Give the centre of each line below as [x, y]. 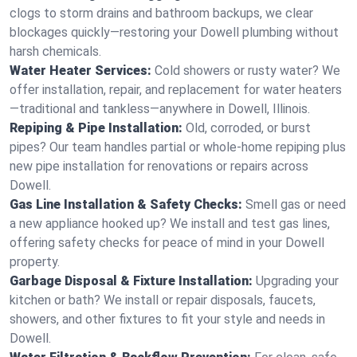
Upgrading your [297, 281]
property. [35, 262]
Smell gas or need [296, 204]
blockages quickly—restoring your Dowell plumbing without [174, 32]
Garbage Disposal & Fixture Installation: [131, 281]
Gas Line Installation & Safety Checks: [126, 204]
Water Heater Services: [80, 71]
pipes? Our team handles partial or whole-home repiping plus [178, 147]
